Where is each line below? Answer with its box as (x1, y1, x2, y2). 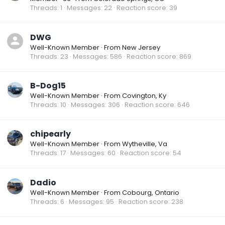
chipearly (30, 128, 71, 140)
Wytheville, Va (122, 139, 167, 149)
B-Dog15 (30, 79, 66, 91)
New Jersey (122, 42, 160, 52)
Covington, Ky (122, 90, 166, 100)
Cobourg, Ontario (122, 187, 179, 197)
